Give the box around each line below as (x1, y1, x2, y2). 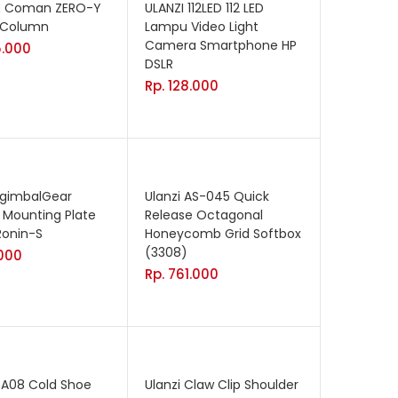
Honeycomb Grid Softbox (145, 225, 301, 243)
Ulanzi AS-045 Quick (145, 187, 269, 206)
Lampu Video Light (145, 18, 259, 36)
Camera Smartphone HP (145, 36, 297, 54)
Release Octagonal (145, 206, 263, 225)
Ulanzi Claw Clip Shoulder (145, 376, 298, 394)
